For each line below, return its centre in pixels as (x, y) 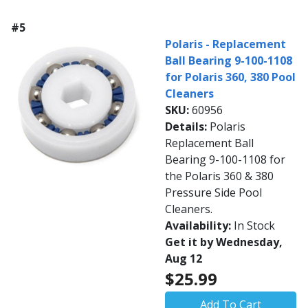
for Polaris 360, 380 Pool (230, 77)
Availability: (199, 226)
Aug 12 (184, 259)
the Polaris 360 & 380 (219, 176)
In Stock (254, 226)
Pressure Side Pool (213, 193)
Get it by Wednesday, (224, 242)
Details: (187, 127)
